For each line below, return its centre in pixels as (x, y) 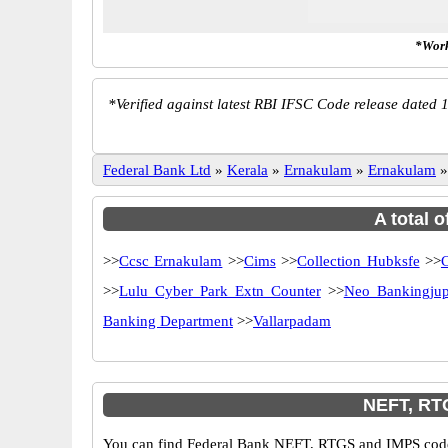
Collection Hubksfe (358, 261)
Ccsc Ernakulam (171, 261)
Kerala (247, 170)
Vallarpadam (292, 321)
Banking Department (168, 321)
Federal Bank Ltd (157, 170)
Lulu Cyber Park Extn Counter (220, 291)
